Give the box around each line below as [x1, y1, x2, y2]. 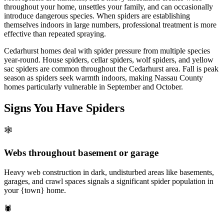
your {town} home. [4, 185, 66, 194]
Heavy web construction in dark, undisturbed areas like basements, [4, 167, 214, 176]
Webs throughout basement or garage [4, 147, 158, 158]
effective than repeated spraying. [4, 29, 106, 38]
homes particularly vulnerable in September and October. [4, 82, 183, 91]
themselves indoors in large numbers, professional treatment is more [4, 20, 216, 29]
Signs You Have [4, 101, 86, 114]
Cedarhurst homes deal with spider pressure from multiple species [4, 46, 210, 55]
